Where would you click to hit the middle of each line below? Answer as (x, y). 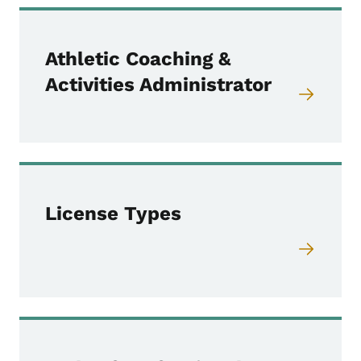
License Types (113, 213)
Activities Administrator (158, 84)
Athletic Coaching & (138, 58)
